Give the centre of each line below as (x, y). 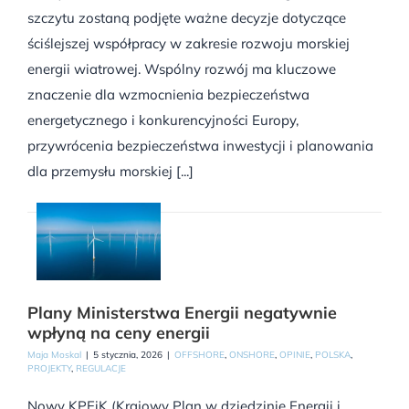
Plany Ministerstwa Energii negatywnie (182, 313)
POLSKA (333, 355)
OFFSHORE (199, 355)
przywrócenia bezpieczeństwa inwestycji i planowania (200, 145)
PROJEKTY (49, 369)
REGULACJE (101, 369)
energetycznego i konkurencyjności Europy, (163, 120)
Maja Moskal (54, 355)
